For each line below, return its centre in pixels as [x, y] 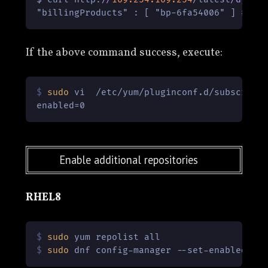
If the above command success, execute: [124, 52]
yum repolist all [115, 237]
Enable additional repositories [129, 159]
